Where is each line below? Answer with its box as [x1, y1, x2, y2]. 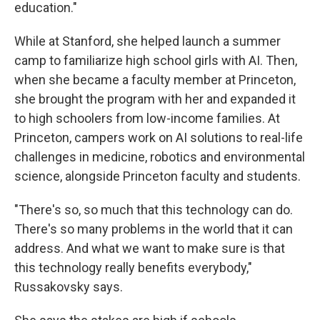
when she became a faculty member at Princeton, [14, 72, 296, 87]
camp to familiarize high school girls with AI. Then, [14, 53, 297, 68]
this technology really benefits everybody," [14, 260, 252, 275]
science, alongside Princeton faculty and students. [14, 169, 301, 184]
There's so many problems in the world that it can [14, 221, 293, 236]
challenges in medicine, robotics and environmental [14, 149, 305, 164]
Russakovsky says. [14, 279, 123, 294]
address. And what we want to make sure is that [14, 241, 285, 256]
